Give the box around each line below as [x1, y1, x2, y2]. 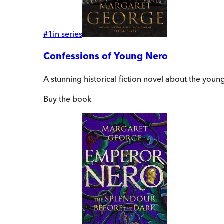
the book [57, 93, 91, 104]
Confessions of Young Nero [43, 50, 168, 62]
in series [53, 29, 82, 39]
